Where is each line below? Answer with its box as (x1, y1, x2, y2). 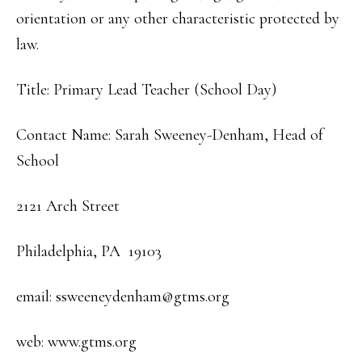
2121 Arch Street (16, 196, 120, 216)
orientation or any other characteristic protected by (16, 9, 339, 28)
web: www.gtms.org (16, 332, 137, 351)
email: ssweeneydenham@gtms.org (16, 287, 229, 306)
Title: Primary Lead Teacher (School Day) (16, 80, 276, 99)
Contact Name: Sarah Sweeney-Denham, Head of (16, 125, 323, 145)
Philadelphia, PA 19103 (16, 242, 162, 261)
